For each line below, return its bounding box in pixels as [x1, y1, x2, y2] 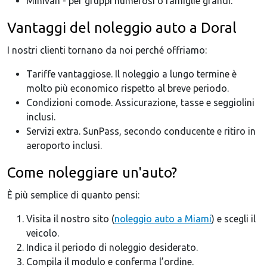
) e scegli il [212, 213, 256, 225]
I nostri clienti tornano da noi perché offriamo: [7, 45, 207, 56]
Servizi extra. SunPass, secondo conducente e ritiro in [26, 126, 256, 137]
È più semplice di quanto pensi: [7, 190, 139, 201]
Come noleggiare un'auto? [7, 164, 177, 181]
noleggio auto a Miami [114, 213, 212, 225]
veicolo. [26, 228, 59, 239]
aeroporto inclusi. [26, 140, 102, 151]
